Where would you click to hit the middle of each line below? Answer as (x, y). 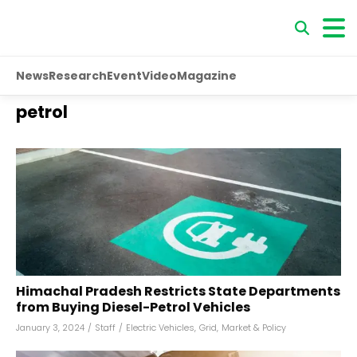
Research (78, 75)
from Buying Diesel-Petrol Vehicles (133, 307)
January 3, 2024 (50, 328)
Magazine (207, 75)
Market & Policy (254, 328)
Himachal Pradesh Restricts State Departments (178, 291)
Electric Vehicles (160, 328)
